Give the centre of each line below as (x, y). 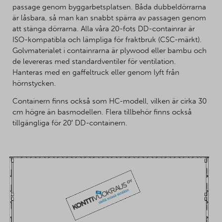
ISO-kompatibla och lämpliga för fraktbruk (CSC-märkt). (107, 40)
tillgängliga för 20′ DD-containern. (70, 123)
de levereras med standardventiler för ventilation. (95, 62)
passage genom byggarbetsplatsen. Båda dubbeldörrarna (109, 7)
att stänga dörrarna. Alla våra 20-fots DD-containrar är (104, 29)
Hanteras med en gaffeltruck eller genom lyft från (96, 73)
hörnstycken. (34, 83)
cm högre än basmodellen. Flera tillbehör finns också (102, 112)
